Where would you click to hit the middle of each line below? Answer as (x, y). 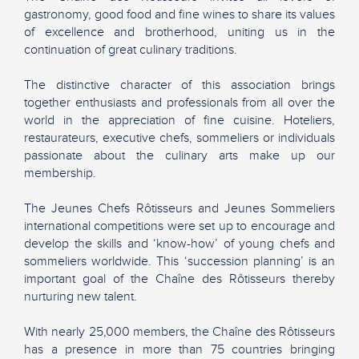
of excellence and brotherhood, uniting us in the (179, 32)
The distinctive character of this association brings (179, 85)
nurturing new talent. (81, 296)
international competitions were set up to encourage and (179, 226)
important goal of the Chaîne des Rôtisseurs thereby (179, 278)
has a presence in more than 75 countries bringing (179, 349)
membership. (60, 173)
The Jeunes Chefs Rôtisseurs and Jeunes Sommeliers (179, 208)
